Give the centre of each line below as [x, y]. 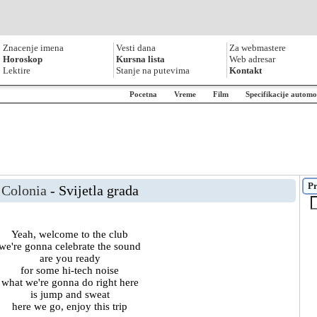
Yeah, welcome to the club [70, 234]
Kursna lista [140, 59]
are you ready [70, 258]
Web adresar [252, 59]
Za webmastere [258, 48]
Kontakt [246, 70]
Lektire [17, 70]
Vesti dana [136, 48]
